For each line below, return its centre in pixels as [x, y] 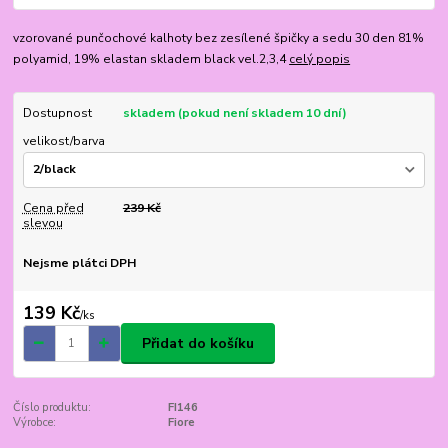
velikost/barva [63, 141]
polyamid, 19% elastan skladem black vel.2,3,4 [151, 58]
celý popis [320, 58]
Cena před [53, 207]
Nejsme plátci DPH [79, 262]
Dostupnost [57, 112]
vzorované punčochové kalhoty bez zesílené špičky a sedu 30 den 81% [219, 37]
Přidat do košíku [198, 343]
